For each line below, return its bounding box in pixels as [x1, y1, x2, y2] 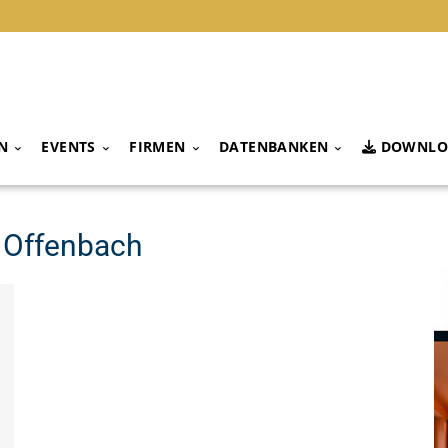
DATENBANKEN [219, 137, 329, 157]
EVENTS [41, 137, 96, 157]
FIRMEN [129, 137, 186, 157]
